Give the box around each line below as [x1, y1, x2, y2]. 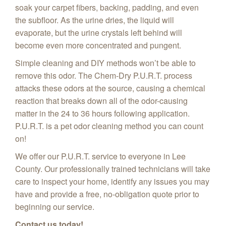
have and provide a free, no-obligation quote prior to [15, 188, 199, 200]
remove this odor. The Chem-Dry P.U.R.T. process [15, 69, 192, 81]
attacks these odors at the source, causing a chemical [15, 82, 205, 94]
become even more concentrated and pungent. [15, 39, 183, 51]
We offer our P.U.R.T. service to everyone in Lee [15, 150, 186, 162]
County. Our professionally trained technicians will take [15, 162, 210, 175]
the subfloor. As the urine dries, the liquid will [15, 14, 174, 26]
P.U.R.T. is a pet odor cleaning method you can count [15, 120, 203, 132]
